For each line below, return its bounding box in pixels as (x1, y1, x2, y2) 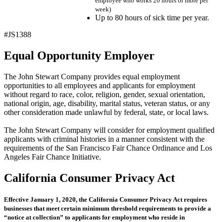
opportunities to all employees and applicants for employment (4, 81, 195, 90)
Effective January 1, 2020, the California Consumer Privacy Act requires (4, 195, 207, 203)
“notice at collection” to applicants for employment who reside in (4, 213, 185, 221)
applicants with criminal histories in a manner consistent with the (4, 134, 205, 143)
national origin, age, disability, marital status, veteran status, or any (4, 99, 210, 108)
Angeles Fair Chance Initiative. (4, 152, 101, 161)
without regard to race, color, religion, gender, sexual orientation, (4, 90, 205, 99)
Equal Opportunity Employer (4, 49, 155, 62)
